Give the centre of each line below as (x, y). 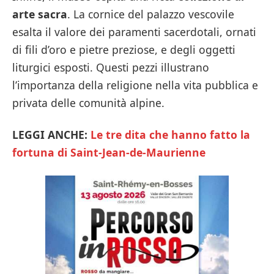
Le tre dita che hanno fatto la (170, 134)
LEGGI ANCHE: (50, 134)
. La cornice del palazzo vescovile (151, 14)
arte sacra (40, 14)
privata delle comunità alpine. (88, 103)
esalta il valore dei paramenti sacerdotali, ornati (134, 32)
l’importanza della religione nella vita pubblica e (135, 85)
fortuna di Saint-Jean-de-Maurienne (109, 152)
